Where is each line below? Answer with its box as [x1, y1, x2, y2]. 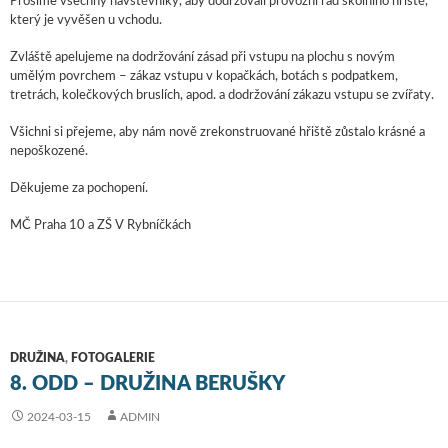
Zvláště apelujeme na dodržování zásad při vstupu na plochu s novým [10, 51, 395, 65]
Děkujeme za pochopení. [10, 182, 148, 196]
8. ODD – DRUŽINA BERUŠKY [10, 374, 285, 395]
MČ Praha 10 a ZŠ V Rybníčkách [10, 219, 191, 233]
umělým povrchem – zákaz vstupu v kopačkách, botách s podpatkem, [10, 70, 398, 84]
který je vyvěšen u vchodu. [10, 14, 162, 28]
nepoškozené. [10, 145, 88, 159]
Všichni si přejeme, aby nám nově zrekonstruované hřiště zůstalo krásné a [10, 126, 425, 140]
